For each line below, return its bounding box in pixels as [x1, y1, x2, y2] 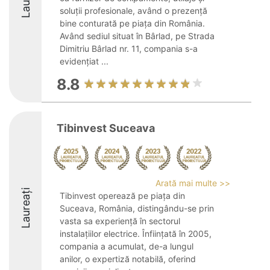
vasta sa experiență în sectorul [60, 216, 180, 226]
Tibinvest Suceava [57, 122, 155, 134]
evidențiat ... [60, 56, 108, 66]
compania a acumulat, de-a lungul [60, 241, 193, 251]
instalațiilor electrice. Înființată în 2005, [60, 228, 212, 239]
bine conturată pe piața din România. [60, 18, 205, 28]
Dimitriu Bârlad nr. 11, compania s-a [60, 43, 198, 54]
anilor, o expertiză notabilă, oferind [60, 254, 196, 264]
